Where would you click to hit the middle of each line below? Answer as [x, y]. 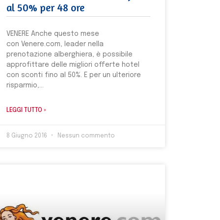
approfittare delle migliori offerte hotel [73, 65]
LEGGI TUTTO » [26, 110]
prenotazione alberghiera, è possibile [69, 54]
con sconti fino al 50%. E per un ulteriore [73, 75]
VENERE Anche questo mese [53, 34]
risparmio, [23, 85]
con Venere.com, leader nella [55, 44]
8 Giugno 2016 [27, 136]
